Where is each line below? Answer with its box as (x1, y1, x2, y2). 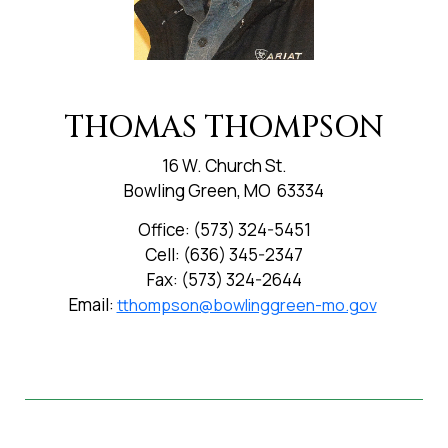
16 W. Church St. (161, 153, 287, 177)
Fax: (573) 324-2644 (146, 267, 302, 291)
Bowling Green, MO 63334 (124, 178, 324, 202)
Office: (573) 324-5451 (137, 217, 311, 241)
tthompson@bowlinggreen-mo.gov (116, 293, 377, 316)
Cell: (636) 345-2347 (145, 242, 303, 266)
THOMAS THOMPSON (64, 107, 384, 148)
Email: (68, 292, 117, 316)
